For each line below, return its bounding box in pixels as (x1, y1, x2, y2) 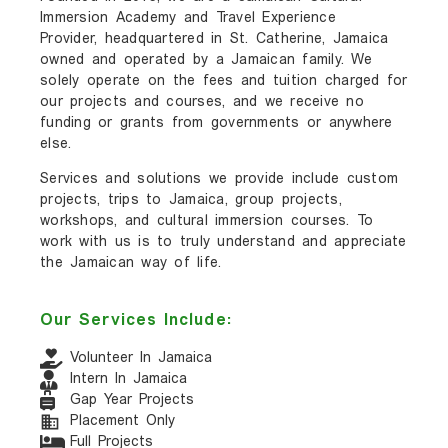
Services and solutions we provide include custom (40, 172, 398, 188)
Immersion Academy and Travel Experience (40, 10, 336, 26)
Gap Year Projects (70, 393, 194, 409)
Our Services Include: (40, 312, 232, 329)
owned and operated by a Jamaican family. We (40, 52, 372, 68)
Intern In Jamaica (70, 372, 187, 388)
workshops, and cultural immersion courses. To (40, 214, 374, 230)
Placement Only (70, 414, 175, 430)
